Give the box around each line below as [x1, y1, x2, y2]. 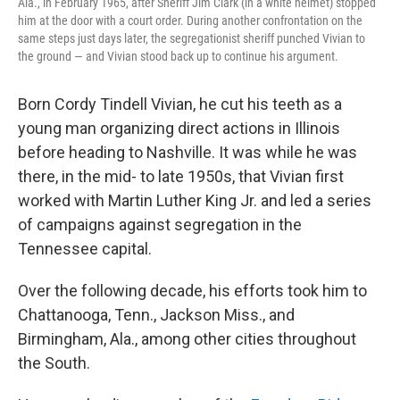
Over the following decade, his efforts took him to [18, 281, 367, 301]
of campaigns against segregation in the [18, 215, 302, 235]
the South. [18, 354, 90, 373]
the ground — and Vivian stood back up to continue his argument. [18, 49, 338, 64]
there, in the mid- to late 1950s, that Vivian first [18, 167, 344, 187]
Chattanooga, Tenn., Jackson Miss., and [18, 305, 295, 325]
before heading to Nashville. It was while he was [18, 143, 357, 162]
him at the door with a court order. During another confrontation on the [18, 13, 362, 29]
